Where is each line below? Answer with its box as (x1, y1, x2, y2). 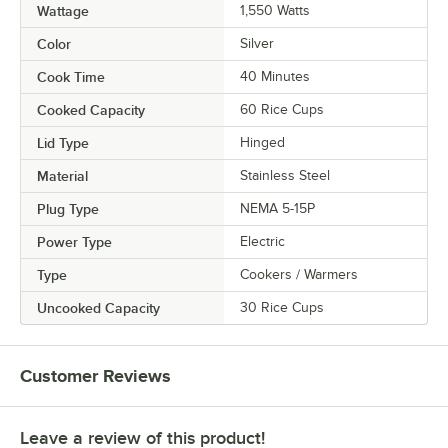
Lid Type (37, 135, 89, 152)
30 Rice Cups (240, 300, 324, 316)
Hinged (240, 135, 285, 151)
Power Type (37, 234, 112, 251)
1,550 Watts (240, 3, 310, 19)
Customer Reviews (20, 366, 171, 387)
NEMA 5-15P (240, 201, 315, 217)
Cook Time (37, 69, 105, 86)
